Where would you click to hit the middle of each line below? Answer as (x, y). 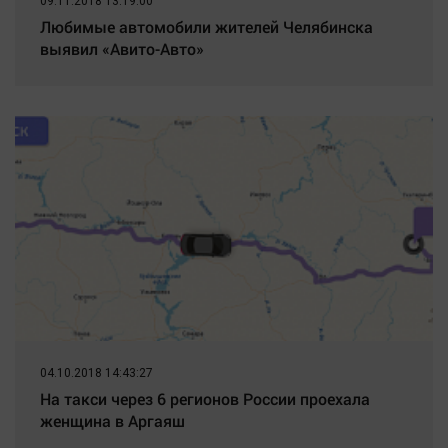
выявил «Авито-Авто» (122, 49)
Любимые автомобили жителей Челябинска (206, 27)
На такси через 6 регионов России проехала (205, 399)
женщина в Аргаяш (112, 421)
